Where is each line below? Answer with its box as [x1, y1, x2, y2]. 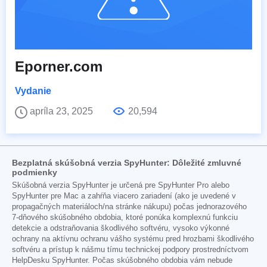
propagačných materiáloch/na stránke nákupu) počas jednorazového [12, 202, 247, 211]
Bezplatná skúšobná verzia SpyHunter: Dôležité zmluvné [12, 157, 241, 167]
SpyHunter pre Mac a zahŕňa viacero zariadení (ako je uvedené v [12, 191, 236, 200]
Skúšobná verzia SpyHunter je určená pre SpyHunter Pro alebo [12, 181, 229, 190]
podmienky [12, 167, 57, 177]
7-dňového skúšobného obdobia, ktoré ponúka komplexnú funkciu [12, 213, 238, 222]
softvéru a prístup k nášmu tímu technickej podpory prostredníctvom [12, 245, 249, 254]
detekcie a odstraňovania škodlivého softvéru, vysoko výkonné [12, 223, 229, 232]
